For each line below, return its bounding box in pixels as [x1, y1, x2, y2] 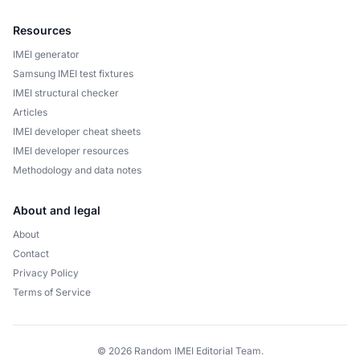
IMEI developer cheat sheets [13, 125, 141, 137]
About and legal [13, 203, 100, 217]
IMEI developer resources [13, 145, 129, 157]
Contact [13, 247, 49, 260]
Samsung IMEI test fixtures [13, 67, 133, 80]
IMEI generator [13, 48, 80, 60]
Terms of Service [13, 286, 91, 298]
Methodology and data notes [13, 164, 141, 176]
